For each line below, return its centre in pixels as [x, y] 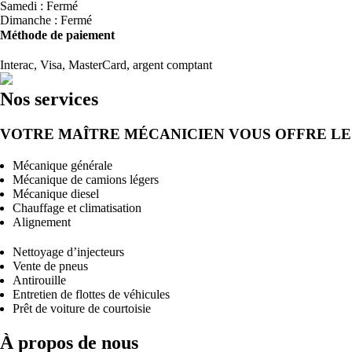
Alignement [42, 222]
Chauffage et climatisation [77, 208]
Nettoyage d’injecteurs [68, 252]
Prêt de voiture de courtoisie [82, 308]
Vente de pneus [50, 266]
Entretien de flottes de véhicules [91, 294]
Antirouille [39, 280]
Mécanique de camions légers [86, 180]
